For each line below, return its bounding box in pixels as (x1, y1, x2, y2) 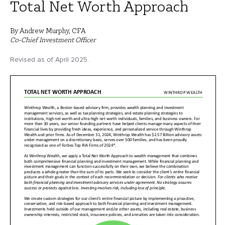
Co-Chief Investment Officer (10, 35, 95, 44)
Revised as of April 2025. (10, 55, 89, 64)
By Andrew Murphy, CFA (10, 26, 86, 35)
